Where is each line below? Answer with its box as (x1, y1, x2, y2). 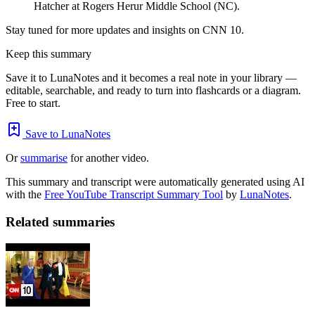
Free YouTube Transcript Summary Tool (44, 188, 223, 201)
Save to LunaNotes (22, 128, 110, 141)
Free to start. (6, 97, 60, 110)
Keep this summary (6, 48, 91, 60)
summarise (20, 152, 67, 165)
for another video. (67, 152, 149, 165)
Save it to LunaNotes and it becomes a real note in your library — (6, 72, 297, 84)
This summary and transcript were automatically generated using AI (6, 176, 304, 188)
